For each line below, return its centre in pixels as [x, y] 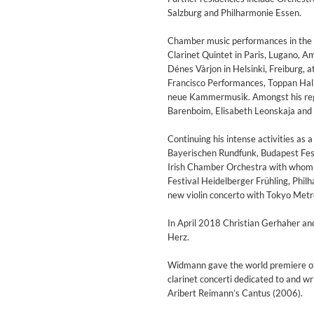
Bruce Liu [211, 254]
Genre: [205, 268]
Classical [237, 268]
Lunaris [207, 240]
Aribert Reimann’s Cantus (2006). [235, 293]
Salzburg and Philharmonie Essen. [234, 13]
